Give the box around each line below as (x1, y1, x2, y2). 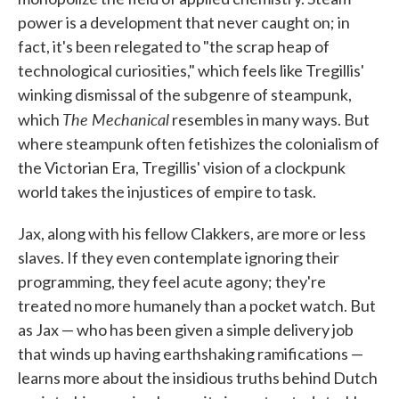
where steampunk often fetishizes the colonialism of (18, 134, 379, 153)
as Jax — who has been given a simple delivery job (18, 320, 354, 339)
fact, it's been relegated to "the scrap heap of (18, 37, 330, 56)
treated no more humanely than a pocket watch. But (18, 296, 376, 315)
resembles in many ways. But (169, 110, 370, 129)
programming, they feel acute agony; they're (18, 272, 326, 291)
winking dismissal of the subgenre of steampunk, (18, 85, 352, 104)
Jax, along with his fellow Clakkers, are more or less (18, 224, 366, 243)
